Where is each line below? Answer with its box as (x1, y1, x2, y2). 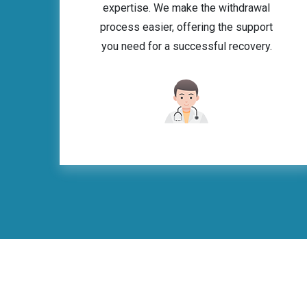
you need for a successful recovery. (101, 40, 272, 53)
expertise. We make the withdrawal (103, 1, 270, 14)
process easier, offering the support (100, 21, 273, 34)
